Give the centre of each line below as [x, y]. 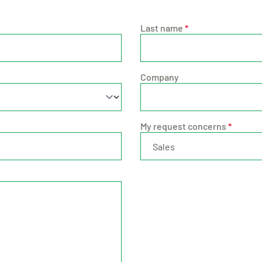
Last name [162, 28]
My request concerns [183, 126]
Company [160, 77]
